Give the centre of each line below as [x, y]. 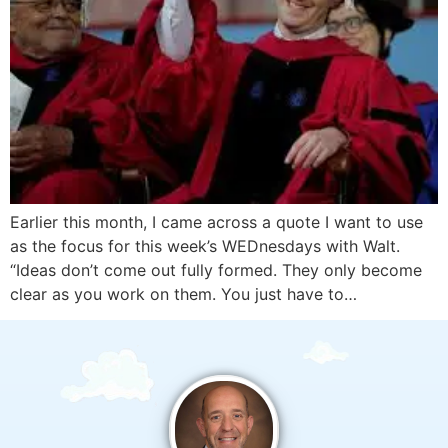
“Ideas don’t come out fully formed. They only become [216, 269]
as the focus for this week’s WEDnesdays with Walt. [205, 245]
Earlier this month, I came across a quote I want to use [216, 221]
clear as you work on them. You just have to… [183, 293]
